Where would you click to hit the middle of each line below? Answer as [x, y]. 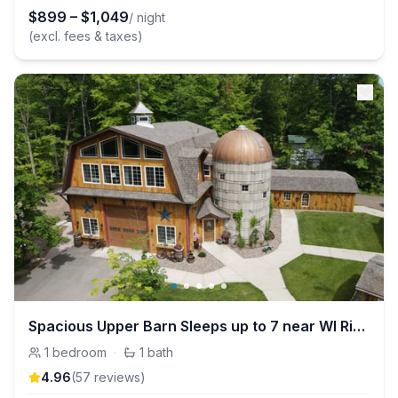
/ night [147, 17]
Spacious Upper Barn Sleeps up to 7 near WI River [359, 326]
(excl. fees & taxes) [86, 36]
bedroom [80, 352]
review [112, 377]
